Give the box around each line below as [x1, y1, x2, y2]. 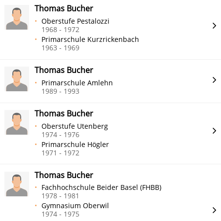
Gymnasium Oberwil [41, 201, 110, 211]
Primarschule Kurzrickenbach [41, 34, 140, 44]
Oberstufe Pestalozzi [41, 16, 110, 26]
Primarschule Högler [41, 139, 110, 149]
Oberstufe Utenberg [41, 121, 109, 131]
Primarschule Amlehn [41, 77, 113, 87]
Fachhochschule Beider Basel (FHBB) [41, 183, 162, 192]
